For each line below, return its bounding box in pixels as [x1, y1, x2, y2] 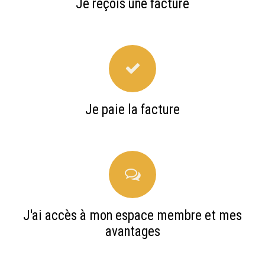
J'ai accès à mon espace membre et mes [23, 208, 242, 224]
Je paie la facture [85, 102, 180, 118]
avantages [105, 224, 160, 240]
